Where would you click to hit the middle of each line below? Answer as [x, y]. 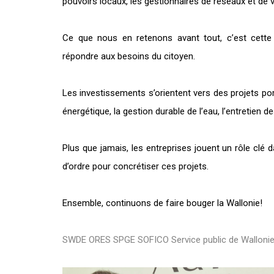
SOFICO [153, 240]
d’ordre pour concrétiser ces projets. [135, 167]
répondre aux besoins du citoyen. [129, 57]
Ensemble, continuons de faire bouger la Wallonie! [162, 203]
